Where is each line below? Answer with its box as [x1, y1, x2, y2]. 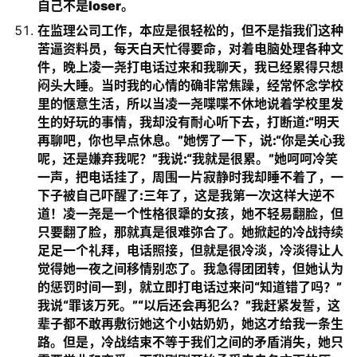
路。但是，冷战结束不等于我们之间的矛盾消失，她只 [37, 334, 343, 350]
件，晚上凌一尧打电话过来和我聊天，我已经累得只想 [37, 59, 343, 75]
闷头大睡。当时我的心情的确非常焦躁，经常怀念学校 [37, 77, 343, 93]
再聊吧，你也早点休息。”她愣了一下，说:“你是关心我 [37, 132, 345, 148]
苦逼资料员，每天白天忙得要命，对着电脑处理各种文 [37, 41, 343, 57]
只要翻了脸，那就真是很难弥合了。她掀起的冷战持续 [37, 224, 343, 240]
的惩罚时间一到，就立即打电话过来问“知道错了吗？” [37, 279, 342, 295]
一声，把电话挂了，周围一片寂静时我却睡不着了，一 [37, 169, 343, 185]
